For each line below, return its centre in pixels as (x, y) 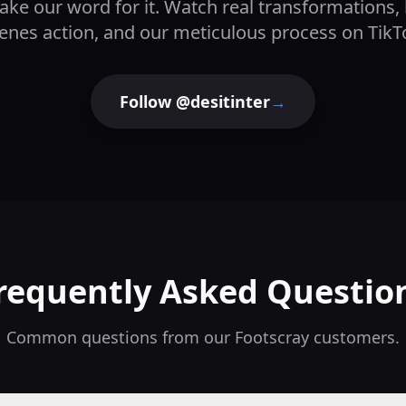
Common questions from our (121, 337)
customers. (354, 337)
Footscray (272, 337)
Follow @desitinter (195, 101)
